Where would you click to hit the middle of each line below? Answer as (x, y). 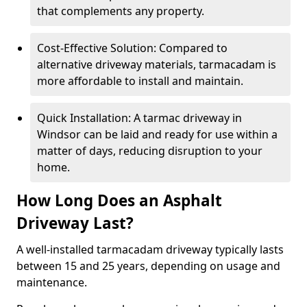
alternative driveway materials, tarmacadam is (157, 64)
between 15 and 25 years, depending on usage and (148, 266)
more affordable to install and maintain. (140, 81)
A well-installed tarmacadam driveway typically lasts (150, 249)
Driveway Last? (75, 223)
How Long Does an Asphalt (119, 200)
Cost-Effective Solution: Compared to (132, 48)
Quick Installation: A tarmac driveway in (139, 118)
